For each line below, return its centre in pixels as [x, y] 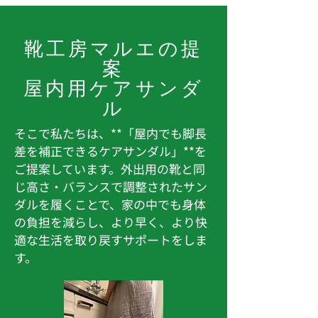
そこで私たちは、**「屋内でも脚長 [110, 133]
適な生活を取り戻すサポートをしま [111, 240]
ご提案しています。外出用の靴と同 [110, 169]
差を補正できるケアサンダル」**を [110, 151]
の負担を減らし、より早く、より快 [111, 222]
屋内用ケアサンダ [114, 87]
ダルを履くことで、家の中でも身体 [110, 204]
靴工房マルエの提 [114, 48]
